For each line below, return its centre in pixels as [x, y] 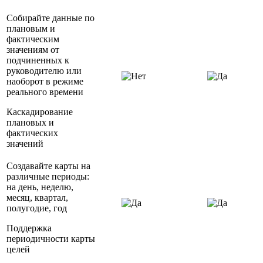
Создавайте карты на [48, 166]
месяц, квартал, [37, 198]
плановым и [31, 29]
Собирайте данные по [50, 18]
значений [25, 144]
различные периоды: [48, 177]
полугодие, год [37, 208]
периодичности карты [51, 239]
